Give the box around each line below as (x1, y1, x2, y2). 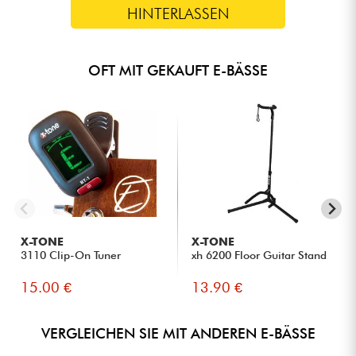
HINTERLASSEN (126, 3, 230, 23)
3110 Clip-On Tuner (21, 248, 122, 261)
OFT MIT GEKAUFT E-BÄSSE (88, 61, 268, 79)
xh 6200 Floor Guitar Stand (192, 248, 327, 261)
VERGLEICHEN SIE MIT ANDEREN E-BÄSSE (41, 324, 315, 342)
